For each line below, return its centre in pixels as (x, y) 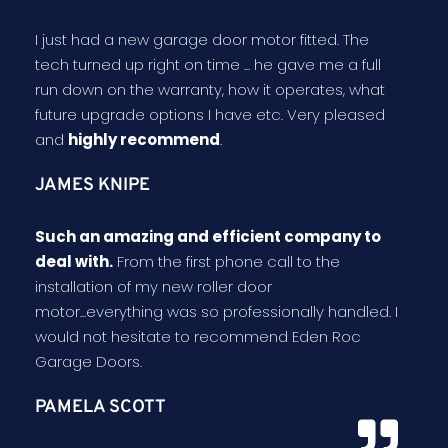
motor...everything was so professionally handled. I (216, 312)
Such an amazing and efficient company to (208, 237)
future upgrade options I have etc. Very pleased (210, 115)
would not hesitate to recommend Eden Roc (198, 337)
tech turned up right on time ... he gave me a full (208, 65)
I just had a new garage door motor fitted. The (202, 40)
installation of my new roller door (153, 287)
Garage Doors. (88, 362)
